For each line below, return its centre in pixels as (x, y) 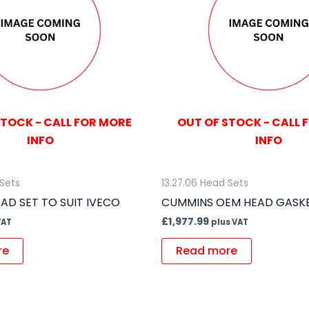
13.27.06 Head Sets (205, 183)
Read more (207, 250)
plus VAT (230, 222)
